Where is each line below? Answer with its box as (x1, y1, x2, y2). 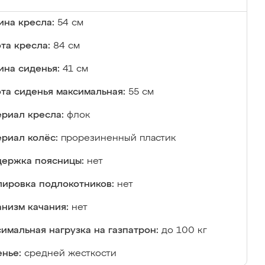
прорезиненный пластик (61, 134, 176, 143)
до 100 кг (161, 226, 207, 235)
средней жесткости (24, 249, 117, 258)
